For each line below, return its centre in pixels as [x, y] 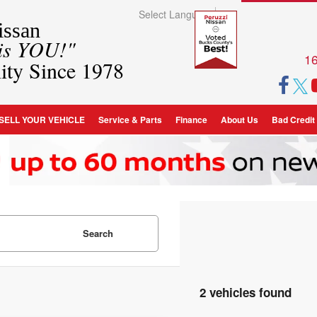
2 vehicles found [245, 292]
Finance [191, 119]
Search [98, 233]
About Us [239, 119]
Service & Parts [130, 119]
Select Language [177, 15]
